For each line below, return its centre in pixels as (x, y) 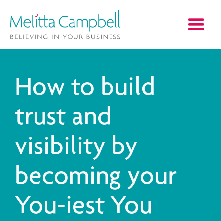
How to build (85, 89)
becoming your (96, 178)
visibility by (76, 148)
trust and (63, 118)
